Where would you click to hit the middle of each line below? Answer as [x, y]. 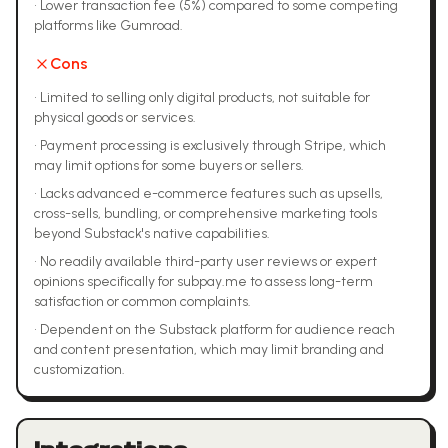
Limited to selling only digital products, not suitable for [205, 97]
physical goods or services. [115, 117]
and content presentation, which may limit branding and [209, 349]
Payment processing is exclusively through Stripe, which [213, 145]
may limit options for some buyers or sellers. [169, 165]
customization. [79, 369]
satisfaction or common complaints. [142, 301]
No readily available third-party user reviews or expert [208, 261]
